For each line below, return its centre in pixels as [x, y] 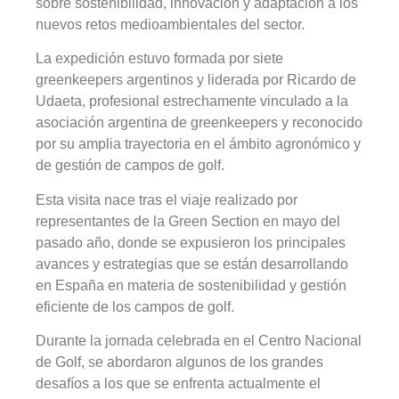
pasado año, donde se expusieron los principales [191, 242]
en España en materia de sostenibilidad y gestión [191, 285]
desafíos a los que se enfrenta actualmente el [178, 384]
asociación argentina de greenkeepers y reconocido [199, 123]
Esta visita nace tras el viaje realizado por [167, 199]
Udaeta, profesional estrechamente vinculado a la [192, 102]
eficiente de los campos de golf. [135, 306]
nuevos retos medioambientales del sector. [170, 24]
